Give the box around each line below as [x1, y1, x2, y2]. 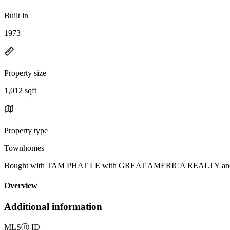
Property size [4, 68, 46, 78]
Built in [4, 11, 28, 20]
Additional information [4, 201, 102, 213]
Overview [4, 181, 37, 190]
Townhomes [4, 143, 44, 152]
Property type [4, 126, 48, 135]
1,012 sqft [4, 86, 36, 95]
